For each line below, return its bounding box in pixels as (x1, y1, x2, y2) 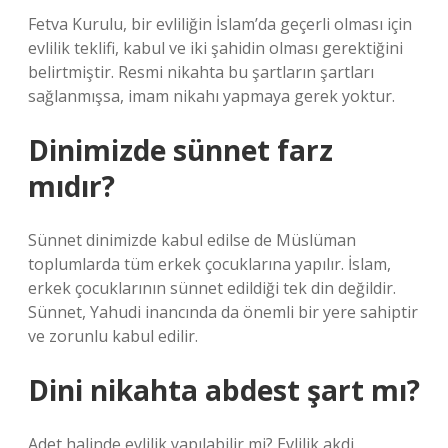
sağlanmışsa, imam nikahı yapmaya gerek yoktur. (28, 85, 395, 107)
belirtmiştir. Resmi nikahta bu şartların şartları (28, 61, 374, 83)
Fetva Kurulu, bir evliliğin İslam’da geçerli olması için (28, 13, 412, 35)
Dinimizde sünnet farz (28, 131, 333, 169)
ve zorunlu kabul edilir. (28, 325, 198, 347)
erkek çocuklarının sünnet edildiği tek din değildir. (28, 277, 396, 299)
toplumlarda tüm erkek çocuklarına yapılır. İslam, (28, 253, 391, 275)
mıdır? (28, 167, 115, 205)
